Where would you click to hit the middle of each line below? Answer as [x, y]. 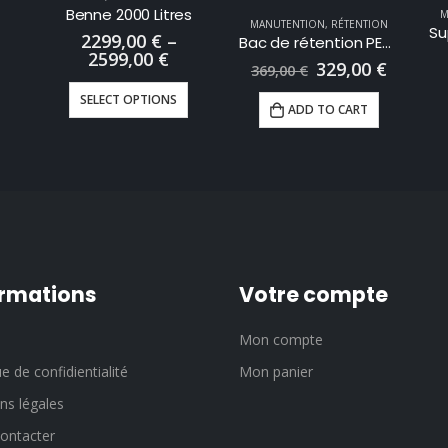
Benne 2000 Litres [129, 14]
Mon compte [281, 340]
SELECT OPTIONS [129, 100]
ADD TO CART [327, 110]
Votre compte [313, 295]
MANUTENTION [287, 23]
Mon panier [276, 372]
